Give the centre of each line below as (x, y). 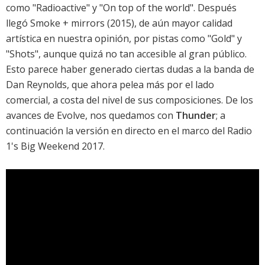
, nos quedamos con (130, 116)
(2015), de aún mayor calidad (169, 23)
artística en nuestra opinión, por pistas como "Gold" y (124, 39)
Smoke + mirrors (67, 23)
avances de (31, 116)
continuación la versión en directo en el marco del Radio (129, 131)
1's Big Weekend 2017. (55, 146)
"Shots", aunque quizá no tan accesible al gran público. (126, 54)
